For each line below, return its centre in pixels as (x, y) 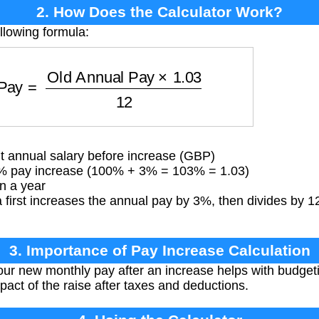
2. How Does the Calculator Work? (159, 11)
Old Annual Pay (90, 67)
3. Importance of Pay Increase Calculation (159, 250)
